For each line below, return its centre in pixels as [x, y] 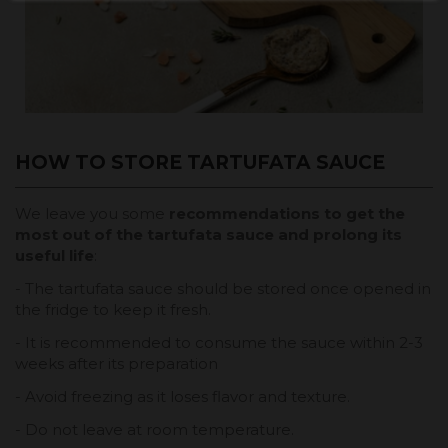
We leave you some [92, 214]
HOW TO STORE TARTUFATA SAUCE [200, 163]
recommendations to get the [287, 214]
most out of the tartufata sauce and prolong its [208, 235]
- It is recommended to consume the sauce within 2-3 [219, 343]
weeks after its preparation [116, 364]
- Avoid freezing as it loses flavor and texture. [182, 397]
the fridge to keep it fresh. [113, 310]
